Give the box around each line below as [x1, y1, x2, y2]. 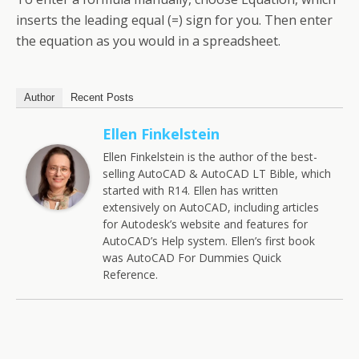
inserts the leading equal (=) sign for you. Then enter [16, 11, 333, 30]
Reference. [103, 267, 158, 283]
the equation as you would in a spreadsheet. [16, 32, 280, 50]
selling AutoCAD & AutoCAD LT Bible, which [103, 166, 331, 182]
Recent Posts [71, 91, 134, 104]
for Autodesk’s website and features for [103, 216, 308, 232]
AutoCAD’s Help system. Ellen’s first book [103, 233, 315, 249]
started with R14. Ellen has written [103, 183, 278, 199]
